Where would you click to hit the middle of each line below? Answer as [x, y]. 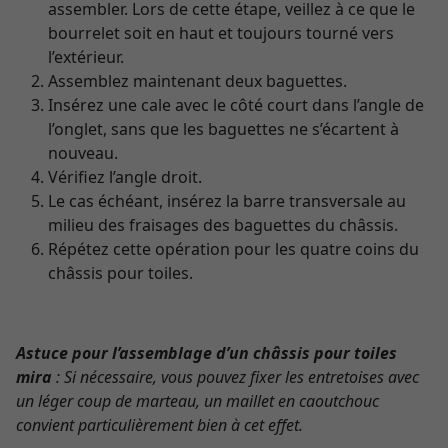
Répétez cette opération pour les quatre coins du [233, 249]
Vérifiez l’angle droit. [125, 177]
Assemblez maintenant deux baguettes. [197, 81]
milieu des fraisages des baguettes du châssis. [223, 225]
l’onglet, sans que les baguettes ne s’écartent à [223, 129]
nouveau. [83, 153]
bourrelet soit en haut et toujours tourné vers [221, 33]
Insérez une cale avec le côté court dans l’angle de [236, 105]
